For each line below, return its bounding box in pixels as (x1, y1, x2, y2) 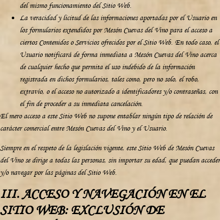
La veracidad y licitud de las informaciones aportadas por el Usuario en (20, 13, 217, 23)
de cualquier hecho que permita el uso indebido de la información (20, 62, 194, 72)
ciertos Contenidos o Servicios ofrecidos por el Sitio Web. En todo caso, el (20, 38, 219, 47)
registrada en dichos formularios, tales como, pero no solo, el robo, (20, 75, 199, 84)
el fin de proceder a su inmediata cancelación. (20, 99, 143, 109)
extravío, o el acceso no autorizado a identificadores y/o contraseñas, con (20, 87, 218, 96)
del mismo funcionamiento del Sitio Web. (20, 1, 132, 10)
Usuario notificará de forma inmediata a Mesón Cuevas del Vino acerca (20, 50, 217, 59)
